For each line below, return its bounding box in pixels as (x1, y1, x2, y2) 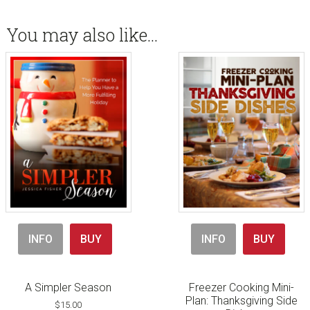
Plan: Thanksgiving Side (185, 293, 298, 307)
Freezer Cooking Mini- (189, 280, 295, 294)
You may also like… (6, 24, 158, 47)
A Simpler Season (25, 280, 112, 294)
